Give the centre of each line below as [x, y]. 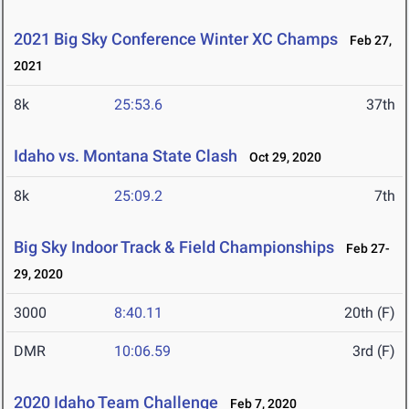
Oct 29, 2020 [281, 157]
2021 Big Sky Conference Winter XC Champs [176, 39]
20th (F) [370, 313]
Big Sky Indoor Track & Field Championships [174, 247]
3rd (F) [374, 351]
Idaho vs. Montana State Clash [126, 156]
